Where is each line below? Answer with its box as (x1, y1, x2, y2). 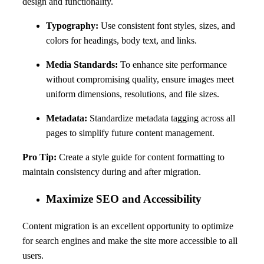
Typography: (46, 21, 98, 31)
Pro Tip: (22, 152, 59, 163)
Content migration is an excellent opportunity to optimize (22, 220, 233, 231)
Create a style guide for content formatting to (59, 152, 225, 163)
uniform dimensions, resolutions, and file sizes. (46, 89, 219, 100)
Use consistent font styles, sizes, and (98, 21, 235, 31)
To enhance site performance (118, 60, 227, 70)
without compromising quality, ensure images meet (46, 74, 234, 85)
